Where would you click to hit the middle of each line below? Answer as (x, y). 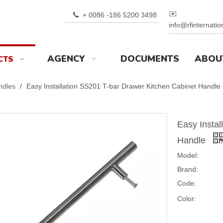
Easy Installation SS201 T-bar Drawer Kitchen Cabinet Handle (123, 86)
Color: (187, 199)
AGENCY (66, 59)
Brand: (188, 169)
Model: (188, 156)
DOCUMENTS (150, 59)
